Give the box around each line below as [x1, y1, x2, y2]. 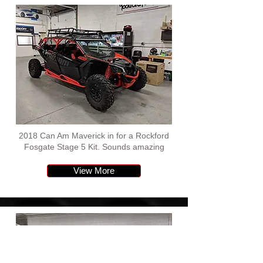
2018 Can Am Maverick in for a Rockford [19, 131, 169, 140]
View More [73, 166, 114, 176]
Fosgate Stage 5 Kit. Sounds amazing [23, 142, 164, 151]
